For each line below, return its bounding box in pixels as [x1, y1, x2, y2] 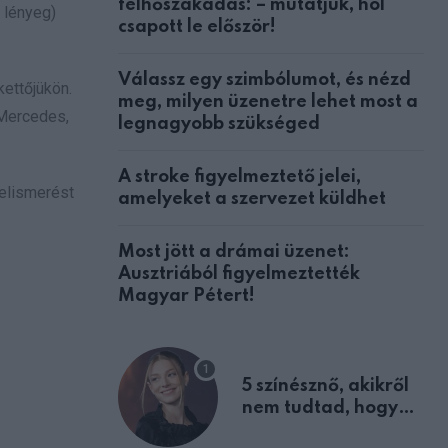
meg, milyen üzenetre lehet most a [118, 92, 418, 111]
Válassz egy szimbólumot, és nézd [118, 70, 411, 89]
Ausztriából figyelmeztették [118, 264, 360, 283]
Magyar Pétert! [118, 286, 255, 305]
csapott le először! [118, 17, 276, 36]
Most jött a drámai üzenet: [118, 242, 350, 261]
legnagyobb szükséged [118, 114, 320, 133]
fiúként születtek [242, 420, 386, 439]
